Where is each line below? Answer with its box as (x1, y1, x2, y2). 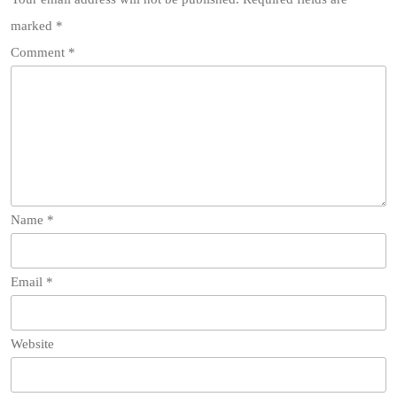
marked (11, 19, 56, 33)
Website (11, 337, 54, 351)
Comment (11, 45, 68, 59)
